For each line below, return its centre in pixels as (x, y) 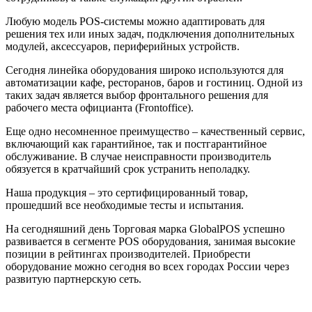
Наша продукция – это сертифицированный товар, (127, 193)
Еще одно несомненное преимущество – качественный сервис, (155, 132)
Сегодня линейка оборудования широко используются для (145, 70)
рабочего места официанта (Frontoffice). (100, 108)
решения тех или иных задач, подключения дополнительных (150, 34)
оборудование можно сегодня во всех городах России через (147, 267)
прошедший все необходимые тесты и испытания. (125, 205)
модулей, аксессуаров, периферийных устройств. (123, 47)
